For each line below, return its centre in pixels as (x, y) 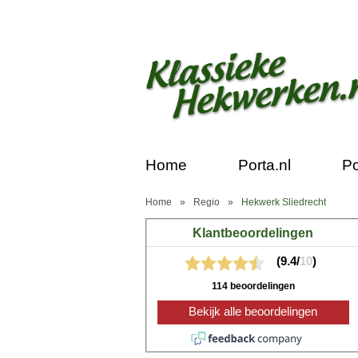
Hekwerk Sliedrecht (284, 202)
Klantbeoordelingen (253, 233)
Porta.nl (265, 165)
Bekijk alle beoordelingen (253, 311)
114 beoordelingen (253, 286)
